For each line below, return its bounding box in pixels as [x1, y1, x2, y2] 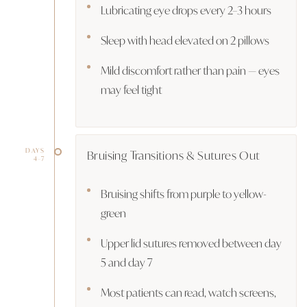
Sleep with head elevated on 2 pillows [101, 32, 269, 48]
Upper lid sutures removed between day [101, 234, 282, 251]
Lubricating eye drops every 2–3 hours [101, 1, 271, 18]
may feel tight [101, 81, 162, 97]
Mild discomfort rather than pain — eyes [101, 62, 280, 78]
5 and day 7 [101, 254, 153, 270]
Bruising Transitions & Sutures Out [87, 146, 260, 163]
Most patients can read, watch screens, [101, 284, 276, 300]
